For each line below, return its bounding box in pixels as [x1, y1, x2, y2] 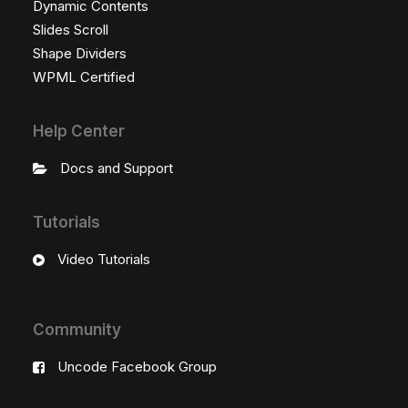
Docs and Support [59, 159, 173, 177]
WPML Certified [33, 68, 135, 86]
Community [33, 321, 121, 339]
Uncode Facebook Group [56, 358, 217, 375]
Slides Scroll [33, 21, 108, 38]
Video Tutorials [56, 250, 150, 268]
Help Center [33, 122, 125, 140]
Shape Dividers [33, 45, 127, 62]
